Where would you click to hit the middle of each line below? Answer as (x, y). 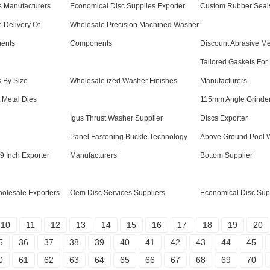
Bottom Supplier (226, 156)
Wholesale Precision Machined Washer (134, 25)
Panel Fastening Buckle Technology (129, 137)
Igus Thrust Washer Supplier (116, 118)
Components (91, 44)
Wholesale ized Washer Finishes (124, 81)
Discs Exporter (224, 118)
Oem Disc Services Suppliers (118, 193)
